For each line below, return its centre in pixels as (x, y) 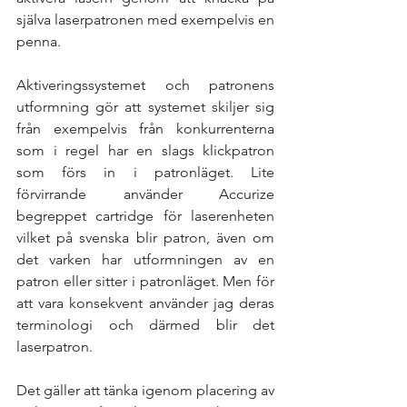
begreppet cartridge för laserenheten (145, 215)
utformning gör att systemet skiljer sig (145, 106)
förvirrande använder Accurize (145, 194)
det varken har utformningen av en (145, 259)
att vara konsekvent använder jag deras (145, 303)
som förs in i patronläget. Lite (145, 172)
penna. (40, 41)
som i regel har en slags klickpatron (145, 150)
